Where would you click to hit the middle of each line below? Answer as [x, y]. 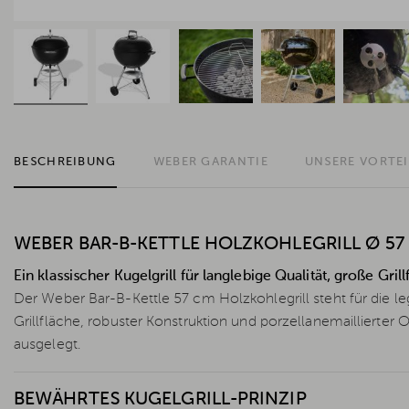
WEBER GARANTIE [210, 163]
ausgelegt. [47, 346]
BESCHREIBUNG [65, 163]
